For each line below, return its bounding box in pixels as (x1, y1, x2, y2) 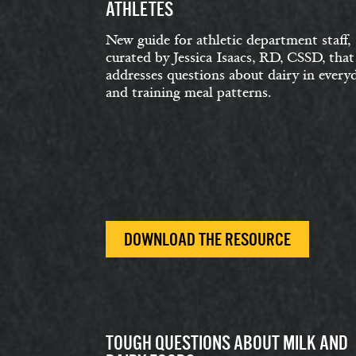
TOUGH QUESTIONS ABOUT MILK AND (106, 332, 348, 354)
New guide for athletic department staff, (106, 31, 350, 49)
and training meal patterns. (106, 83, 271, 102)
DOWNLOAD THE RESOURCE (124, 230, 291, 250)
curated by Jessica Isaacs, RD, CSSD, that (106, 48, 354, 67)
